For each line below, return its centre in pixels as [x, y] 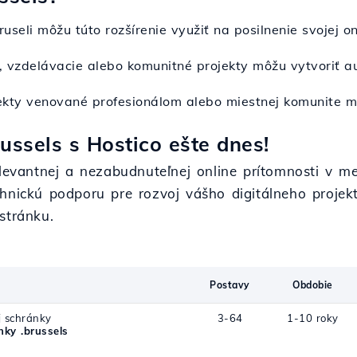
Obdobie [313, 285]
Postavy [230, 285]
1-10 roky [313, 318]
